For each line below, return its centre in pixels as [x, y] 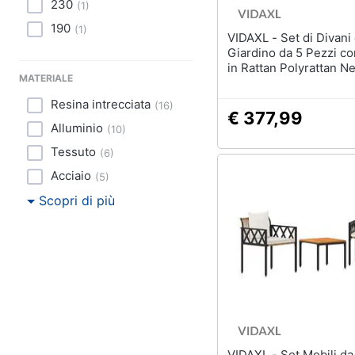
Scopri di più [77, 200]
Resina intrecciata [101, 104]
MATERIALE [46, 78]
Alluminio [77, 128]
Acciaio [71, 176]
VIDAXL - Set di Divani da [254, 38]
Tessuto [73, 152]
